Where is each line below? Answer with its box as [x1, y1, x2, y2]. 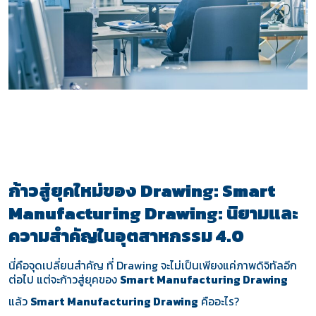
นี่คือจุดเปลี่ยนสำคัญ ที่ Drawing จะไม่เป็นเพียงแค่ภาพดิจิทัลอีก [8, 257, 297, 274]
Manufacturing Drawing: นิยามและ [8, 200, 298, 227]
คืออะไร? [197, 293, 239, 310]
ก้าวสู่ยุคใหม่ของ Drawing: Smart [8, 178, 275, 205]
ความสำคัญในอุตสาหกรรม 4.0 [8, 223, 244, 250]
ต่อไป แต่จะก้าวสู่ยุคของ [8, 271, 120, 288]
